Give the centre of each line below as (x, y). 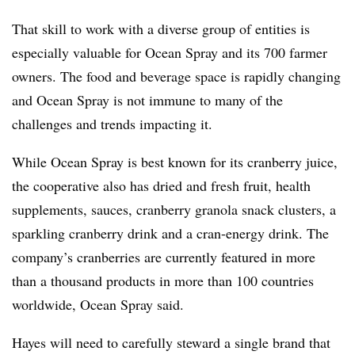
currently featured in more (240, 256)
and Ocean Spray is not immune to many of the (147, 99)
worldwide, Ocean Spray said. (98, 304)
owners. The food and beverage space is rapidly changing (176, 76)
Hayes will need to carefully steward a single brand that (171, 342)
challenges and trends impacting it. (112, 123)
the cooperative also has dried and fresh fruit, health (161, 185)
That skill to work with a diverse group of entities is (161, 28)
